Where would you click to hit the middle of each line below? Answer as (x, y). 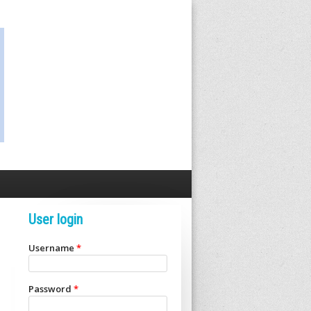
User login (56, 219)
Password (51, 289)
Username (52, 248)
